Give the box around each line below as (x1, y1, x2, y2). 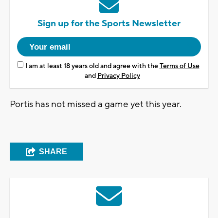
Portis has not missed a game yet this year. (10, 98, 182, 110)
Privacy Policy (97, 72, 140, 81)
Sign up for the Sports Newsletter (37, 18, 181, 30)
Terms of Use (159, 62, 200, 71)
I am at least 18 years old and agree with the (25, 62, 160, 71)
